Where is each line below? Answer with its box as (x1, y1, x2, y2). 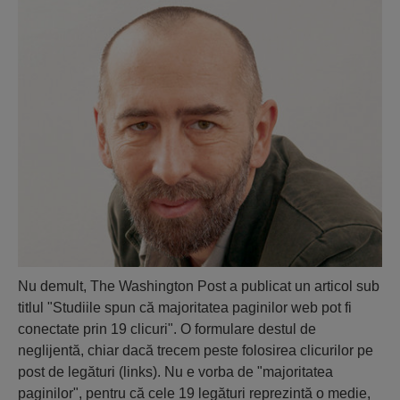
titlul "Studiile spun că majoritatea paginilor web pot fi (18, 299, 352, 315)
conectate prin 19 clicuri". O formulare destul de (18, 321, 316, 337)
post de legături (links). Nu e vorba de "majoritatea (18, 363, 333, 379)
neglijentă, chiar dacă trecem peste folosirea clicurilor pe (18, 342, 373, 358)
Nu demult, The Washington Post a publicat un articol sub (18, 278, 379, 294)
